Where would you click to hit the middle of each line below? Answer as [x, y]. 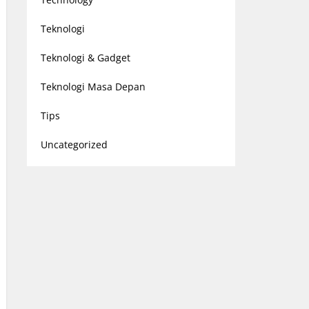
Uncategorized [74, 144]
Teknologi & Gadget [85, 58]
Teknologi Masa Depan [93, 87]
